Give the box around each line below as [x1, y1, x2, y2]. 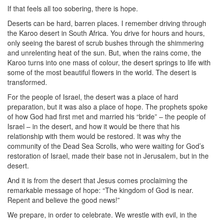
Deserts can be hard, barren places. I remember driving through [7, 18, 206, 28]
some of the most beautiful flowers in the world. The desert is [7, 67, 196, 77]
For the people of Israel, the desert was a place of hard [7, 92, 178, 102]
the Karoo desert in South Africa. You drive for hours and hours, [7, 28, 205, 38]
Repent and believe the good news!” [7, 195, 120, 205]
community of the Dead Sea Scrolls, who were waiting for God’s [7, 141, 204, 151]
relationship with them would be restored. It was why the [7, 131, 181, 141]
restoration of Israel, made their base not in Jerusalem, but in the [7, 151, 209, 161]
